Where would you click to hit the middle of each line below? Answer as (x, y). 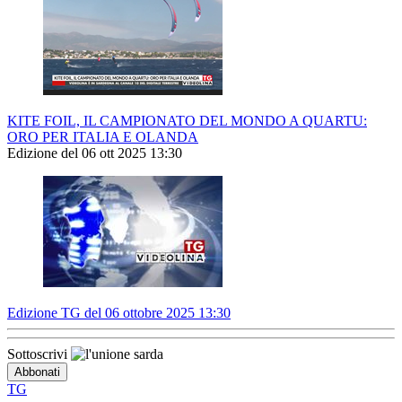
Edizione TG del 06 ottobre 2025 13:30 (119, 313)
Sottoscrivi (39, 354)
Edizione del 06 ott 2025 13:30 (95, 153)
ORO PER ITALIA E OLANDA (103, 137)
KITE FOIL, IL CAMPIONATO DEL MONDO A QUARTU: (187, 121)
